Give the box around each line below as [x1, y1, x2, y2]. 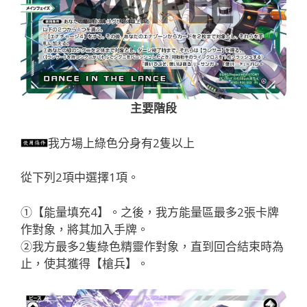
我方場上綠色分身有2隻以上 [48, 134, 195, 151]
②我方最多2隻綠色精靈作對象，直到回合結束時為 [21, 238, 284, 254]
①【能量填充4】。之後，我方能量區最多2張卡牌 [21, 204, 279, 220]
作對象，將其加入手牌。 [21, 221, 149, 237]
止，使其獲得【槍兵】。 [21, 255, 149, 271]
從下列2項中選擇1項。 [21, 169, 139, 186]
